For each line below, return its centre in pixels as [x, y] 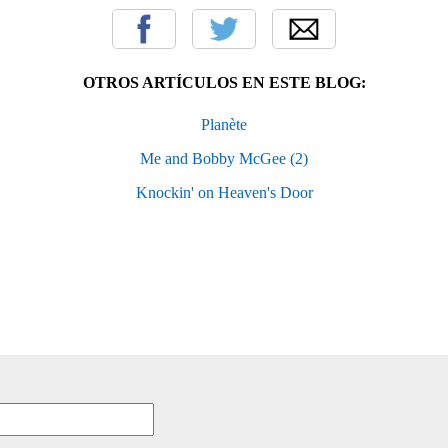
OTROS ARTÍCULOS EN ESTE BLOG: [224, 82]
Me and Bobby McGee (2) [224, 158]
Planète [224, 124]
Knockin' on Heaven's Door [224, 192]
